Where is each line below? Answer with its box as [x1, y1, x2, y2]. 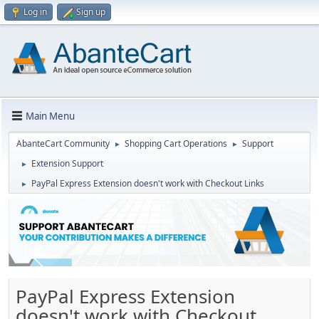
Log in [23, 6, 47, 18]
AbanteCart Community [16, 137, 110, 150]
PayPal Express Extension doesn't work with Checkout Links [31, 177, 264, 189]
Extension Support [31, 157, 103, 169]
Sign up [76, 6, 105, 18]
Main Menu [26, 109, 75, 122]
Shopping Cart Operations [125, 137, 227, 150]
